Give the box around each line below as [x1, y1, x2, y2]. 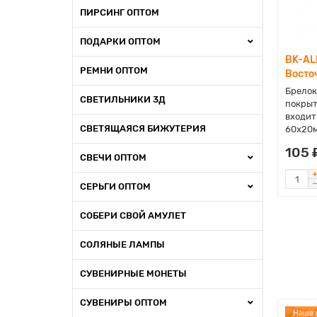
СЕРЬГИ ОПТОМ [80, 181, 151, 192]
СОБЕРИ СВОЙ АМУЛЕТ [80, 210, 186, 221]
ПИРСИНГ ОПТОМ [80, 7, 159, 18]
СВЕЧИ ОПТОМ [80, 152, 146, 163]
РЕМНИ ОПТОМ [80, 65, 148, 76]
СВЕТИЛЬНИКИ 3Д [80, 94, 166, 105]
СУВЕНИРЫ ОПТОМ [80, 297, 167, 308]
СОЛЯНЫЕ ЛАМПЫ [80, 239, 165, 250]
